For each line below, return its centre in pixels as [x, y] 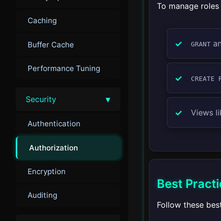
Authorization [54, 147]
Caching [42, 21]
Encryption [47, 171]
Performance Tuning [64, 68]
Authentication [54, 124]
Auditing [42, 195]
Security [41, 99]
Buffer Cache [51, 44]
